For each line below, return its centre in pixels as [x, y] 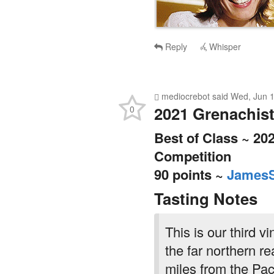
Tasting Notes [206, 173]
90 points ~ [191, 149]
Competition [193, 131]
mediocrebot [186, 71]
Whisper [224, 21]
